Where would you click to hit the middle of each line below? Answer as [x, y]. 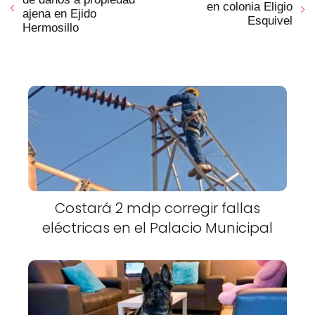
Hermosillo [51, 28]
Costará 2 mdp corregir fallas [157, 208]
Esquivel [270, 21]
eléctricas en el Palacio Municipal [157, 228]
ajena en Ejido [59, 14]
